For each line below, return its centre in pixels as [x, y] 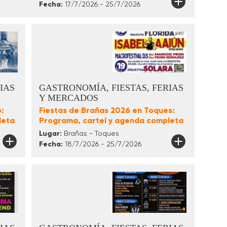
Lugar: [50, 134]
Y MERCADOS [68, 98]
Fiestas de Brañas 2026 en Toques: [107, 110]
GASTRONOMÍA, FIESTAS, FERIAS [111, 88]
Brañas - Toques [90, 134]
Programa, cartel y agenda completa [111, 121]
